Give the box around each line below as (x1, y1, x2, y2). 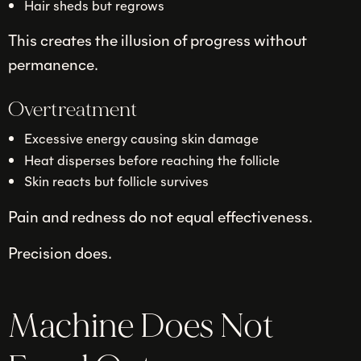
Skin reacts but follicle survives (23, 172, 209, 190)
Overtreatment (8, 96, 138, 122)
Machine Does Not (8, 305, 274, 347)
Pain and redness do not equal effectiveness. (8, 205, 313, 226)
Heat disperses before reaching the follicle (23, 150, 280, 168)
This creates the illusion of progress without (8, 29, 307, 51)
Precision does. (8, 242, 112, 263)
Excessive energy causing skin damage (23, 129, 259, 147)
